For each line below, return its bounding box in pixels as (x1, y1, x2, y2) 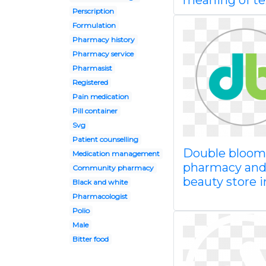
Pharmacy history (72, 35, 135, 44)
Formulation (72, 21, 116, 30)
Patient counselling (72, 135, 138, 144)
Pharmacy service (72, 49, 134, 58)
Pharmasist (72, 64, 112, 72)
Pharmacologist (72, 192, 128, 201)
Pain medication (72, 92, 129, 101)
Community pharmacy (72, 163, 154, 172)
